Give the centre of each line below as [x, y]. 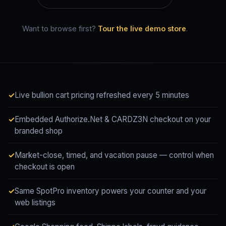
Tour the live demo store [142, 29]
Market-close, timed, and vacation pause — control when [114, 155]
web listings [35, 203]
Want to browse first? [60, 29]
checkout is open [45, 167]
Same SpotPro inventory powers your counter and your [110, 191]
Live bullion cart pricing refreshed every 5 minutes [102, 95]
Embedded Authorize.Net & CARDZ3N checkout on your [113, 120]
